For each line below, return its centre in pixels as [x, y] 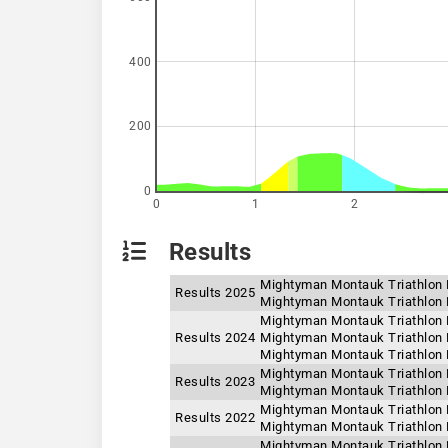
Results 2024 [215, 337]
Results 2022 [215, 417]
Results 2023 [215, 381]
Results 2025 [215, 292]
